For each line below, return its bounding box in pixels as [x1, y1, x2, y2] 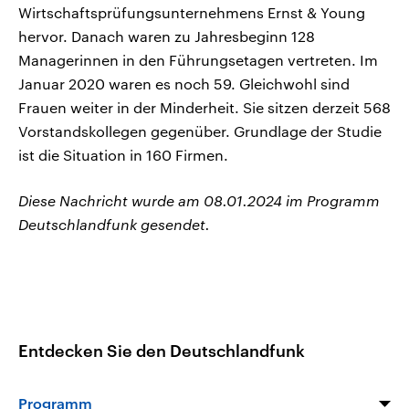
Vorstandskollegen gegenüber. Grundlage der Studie [18, 122, 382, 141]
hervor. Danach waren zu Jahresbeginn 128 [18, 27, 315, 46]
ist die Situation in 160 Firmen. [18, 146, 228, 164]
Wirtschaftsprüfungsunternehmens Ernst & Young [18, 4, 365, 22]
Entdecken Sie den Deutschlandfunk [18, 340, 305, 361]
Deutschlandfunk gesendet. [18, 215, 210, 234]
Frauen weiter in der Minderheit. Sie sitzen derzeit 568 [18, 99, 391, 117]
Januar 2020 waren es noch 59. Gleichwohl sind [18, 75, 350, 93]
